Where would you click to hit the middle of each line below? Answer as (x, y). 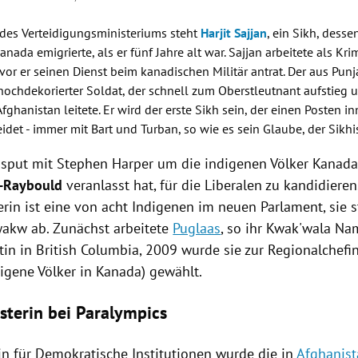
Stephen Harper (105, 163)
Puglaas (197, 228)
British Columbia (88, 249)
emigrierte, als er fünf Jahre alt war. (131, 52)
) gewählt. (172, 271)
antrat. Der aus (290, 71)
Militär (231, 71)
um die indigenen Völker (233, 163)
